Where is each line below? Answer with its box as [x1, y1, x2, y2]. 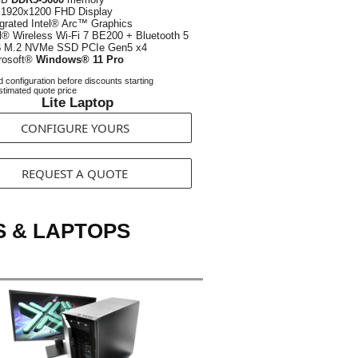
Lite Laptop [42, 95, 113, 110]
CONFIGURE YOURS [20, 120, 129, 136]
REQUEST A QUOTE [22, 165, 128, 181]
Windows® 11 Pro [36, 54, 124, 66]
